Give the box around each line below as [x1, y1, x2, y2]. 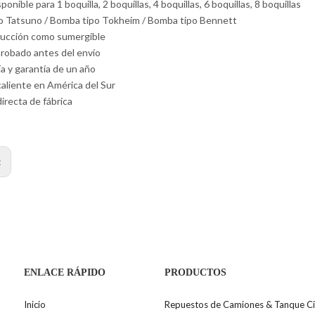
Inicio [24, 299, 46, 311]
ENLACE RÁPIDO [24, 267, 105, 278]
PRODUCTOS [165, 267, 226, 278]
